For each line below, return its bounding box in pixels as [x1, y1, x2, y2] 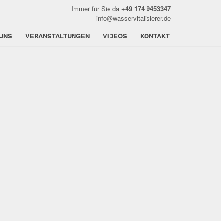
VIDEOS [103, 31, 127, 40]
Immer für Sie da [72, 4, 121, 13]
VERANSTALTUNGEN [25, 31, 90, 40]
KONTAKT [140, 31, 170, 40]
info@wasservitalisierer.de [96, 13, 171, 23]
